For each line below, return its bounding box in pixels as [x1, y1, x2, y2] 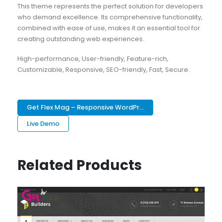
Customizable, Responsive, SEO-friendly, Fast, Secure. [17, 65, 190, 75]
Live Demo [27, 119, 60, 129]
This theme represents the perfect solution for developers [17, 1, 203, 11]
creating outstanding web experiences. [17, 34, 144, 44]
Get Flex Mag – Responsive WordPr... [27, 103, 144, 112]
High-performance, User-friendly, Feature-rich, [17, 54, 168, 64]
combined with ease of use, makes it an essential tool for [17, 23, 200, 33]
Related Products [17, 156, 142, 175]
